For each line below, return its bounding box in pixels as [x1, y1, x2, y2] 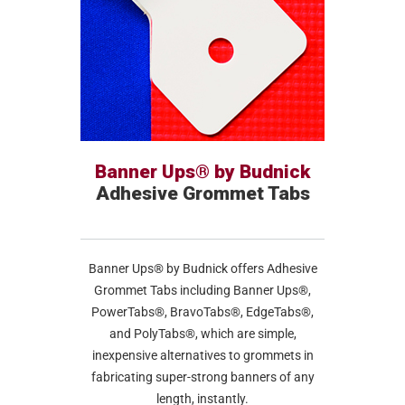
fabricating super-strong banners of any [90, 370, 315, 384]
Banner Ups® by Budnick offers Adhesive [88, 261, 317, 276]
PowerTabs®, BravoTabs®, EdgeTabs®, [91, 305, 314, 319]
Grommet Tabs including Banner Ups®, [94, 283, 311, 297]
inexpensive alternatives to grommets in [91, 348, 314, 363]
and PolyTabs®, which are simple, [108, 326, 297, 341]
